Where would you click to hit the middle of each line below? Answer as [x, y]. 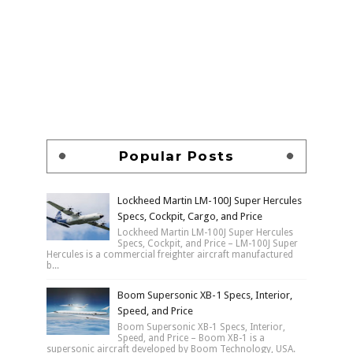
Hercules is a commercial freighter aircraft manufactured [169, 254]
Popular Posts [176, 156]
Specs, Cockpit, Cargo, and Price [190, 216]
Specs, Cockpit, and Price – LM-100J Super [207, 243]
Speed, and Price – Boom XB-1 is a [191, 338]
